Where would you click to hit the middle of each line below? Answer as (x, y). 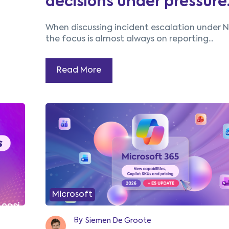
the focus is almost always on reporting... (129, 40)
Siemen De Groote (118, 221)
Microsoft (72, 195)
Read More (79, 71)
